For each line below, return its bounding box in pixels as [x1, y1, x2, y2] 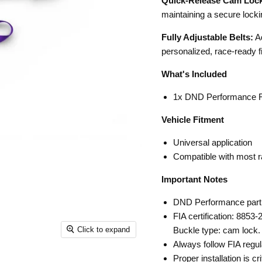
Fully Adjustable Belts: [161, 32, 253, 42]
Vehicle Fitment [161, 115, 224, 125]
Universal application [173, 137, 252, 147]
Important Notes [161, 174, 227, 184]
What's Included [161, 69, 227, 79]
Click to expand [77, 225, 130, 234]
